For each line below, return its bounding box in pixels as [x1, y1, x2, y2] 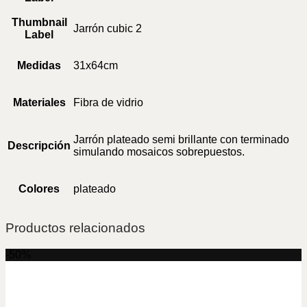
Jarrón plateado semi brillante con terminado [73, 133, 289, 145]
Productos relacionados [5, 221, 145, 236]
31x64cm [73, 59, 118, 71]
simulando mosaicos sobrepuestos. [73, 145, 245, 158]
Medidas [17, 59, 61, 71]
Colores [19, 182, 60, 195]
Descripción [8, 139, 71, 151]
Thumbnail [11, 16, 67, 28]
